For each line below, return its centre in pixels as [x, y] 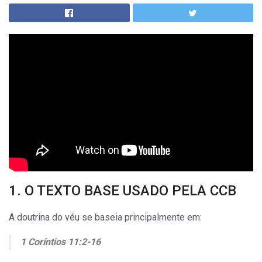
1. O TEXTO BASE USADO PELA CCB [123, 191]
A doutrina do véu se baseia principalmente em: [105, 218]
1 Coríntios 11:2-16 [61, 242]
